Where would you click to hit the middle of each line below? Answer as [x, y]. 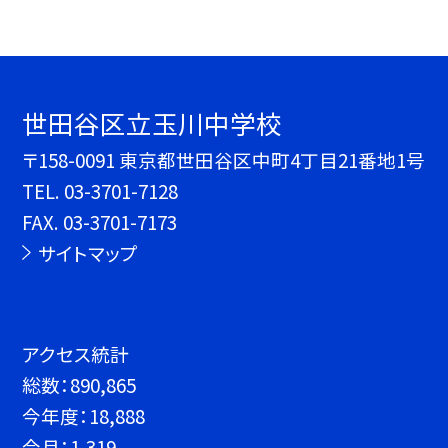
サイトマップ [87, 253]
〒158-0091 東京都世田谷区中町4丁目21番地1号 [224, 160]
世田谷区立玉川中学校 [152, 123]
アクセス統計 [76, 353]
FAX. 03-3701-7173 [100, 222]
